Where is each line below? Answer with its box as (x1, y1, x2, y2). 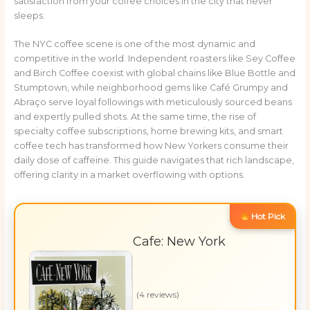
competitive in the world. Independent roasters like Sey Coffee (13, 53, 295, 64)
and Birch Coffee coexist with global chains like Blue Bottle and (13, 68, 295, 79)
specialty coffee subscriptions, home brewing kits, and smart (13, 126, 283, 137)
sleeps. (13, 10, 45, 21)
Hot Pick (249, 211, 286, 222)
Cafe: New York (132, 234, 226, 250)
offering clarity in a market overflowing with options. (13, 170, 245, 181)
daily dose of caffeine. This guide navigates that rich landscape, (13, 155, 294, 166)
